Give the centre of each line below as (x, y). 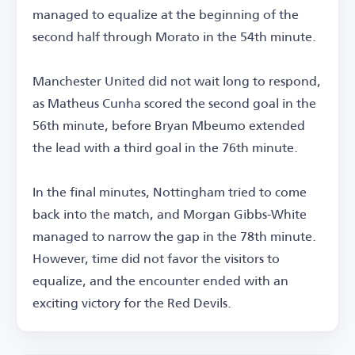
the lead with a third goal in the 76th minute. (165, 147)
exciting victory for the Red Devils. (132, 302)
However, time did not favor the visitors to (156, 258)
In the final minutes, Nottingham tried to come (170, 191)
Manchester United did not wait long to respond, (177, 80)
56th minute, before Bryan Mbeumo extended (169, 124)
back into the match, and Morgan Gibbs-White (170, 213)
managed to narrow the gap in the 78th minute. (174, 235)
